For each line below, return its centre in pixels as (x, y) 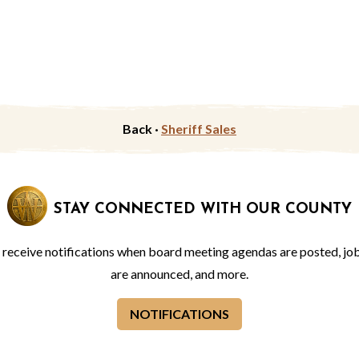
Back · (142, 129)
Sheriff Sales (199, 129)
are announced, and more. (179, 274)
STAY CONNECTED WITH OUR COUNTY (200, 209)
